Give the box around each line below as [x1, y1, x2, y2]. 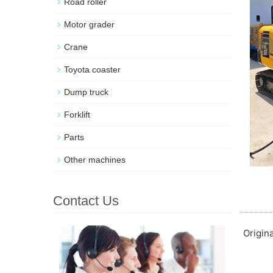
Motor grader [64, 19, 115, 29]
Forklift [64, 110, 90, 119]
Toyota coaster [64, 65, 121, 74]
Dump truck [64, 87, 108, 97]
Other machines [64, 155, 126, 165]
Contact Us [53, 193, 119, 208]
